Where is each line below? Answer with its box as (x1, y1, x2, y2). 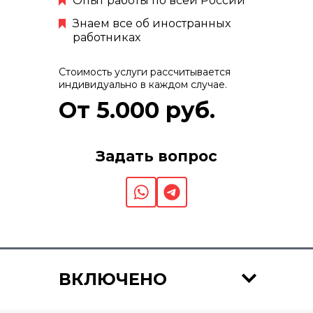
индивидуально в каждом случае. (59, 78, 227, 92)
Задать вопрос (96, 147, 217, 166)
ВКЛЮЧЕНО (59, 269, 167, 290)
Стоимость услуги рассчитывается (59, 66, 231, 79)
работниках (73, 31, 140, 45)
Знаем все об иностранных (73, 17, 231, 31)
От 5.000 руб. (59, 96, 215, 124)
